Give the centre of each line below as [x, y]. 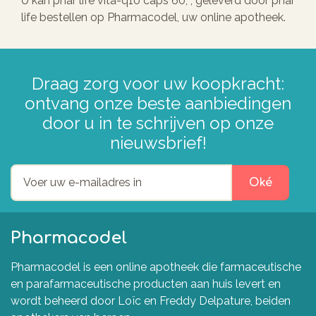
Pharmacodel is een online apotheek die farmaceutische [156, 267]
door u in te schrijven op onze [158, 123]
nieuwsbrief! [158, 142]
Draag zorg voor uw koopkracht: [158, 83]
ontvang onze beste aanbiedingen [158, 103]
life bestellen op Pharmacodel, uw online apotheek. [153, 17]
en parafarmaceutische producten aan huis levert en [146, 284]
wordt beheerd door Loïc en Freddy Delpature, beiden [151, 300]
